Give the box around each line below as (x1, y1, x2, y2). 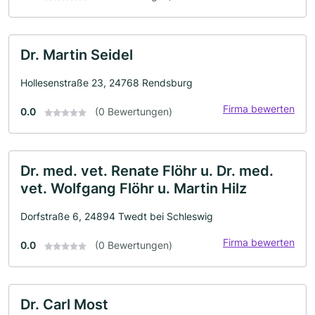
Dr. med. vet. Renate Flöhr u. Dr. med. (20, 162, 274, 179)
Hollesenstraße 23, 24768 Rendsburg (20, 77, 193, 89)
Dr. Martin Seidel (20, 46, 133, 63)
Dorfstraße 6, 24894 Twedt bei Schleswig (20, 210, 213, 222)
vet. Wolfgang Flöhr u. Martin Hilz (20, 180, 247, 197)
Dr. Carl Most (20, 296, 108, 313)
